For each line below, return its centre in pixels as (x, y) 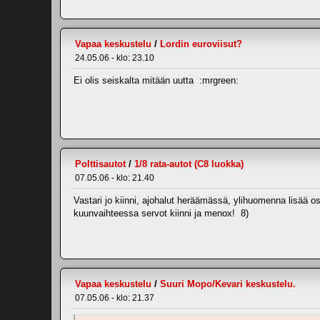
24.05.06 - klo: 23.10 (115, 58)
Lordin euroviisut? (201, 44)
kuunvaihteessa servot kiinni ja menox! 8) (161, 213)
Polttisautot (100, 164)
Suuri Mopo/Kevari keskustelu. (228, 284)
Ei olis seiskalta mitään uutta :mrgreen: (156, 80)
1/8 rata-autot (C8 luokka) (189, 164)
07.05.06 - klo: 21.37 (115, 298)
